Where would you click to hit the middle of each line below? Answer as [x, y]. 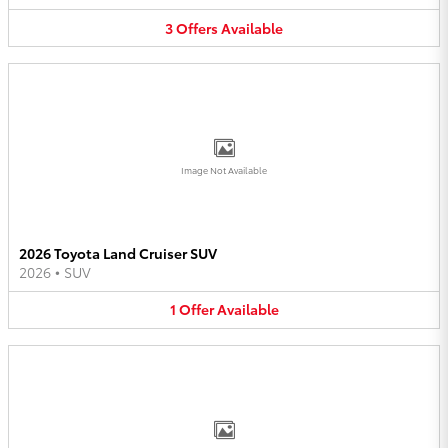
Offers [197, 27]
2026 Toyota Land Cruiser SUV [118, 253]
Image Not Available [224, 170]
